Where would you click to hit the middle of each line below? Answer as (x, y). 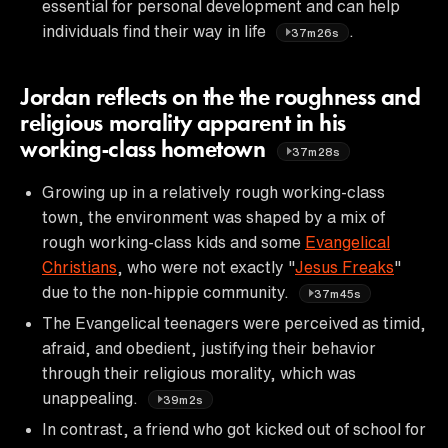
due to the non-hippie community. (167, 291)
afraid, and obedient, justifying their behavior (209, 347)
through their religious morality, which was (199, 372)
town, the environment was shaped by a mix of (213, 216)
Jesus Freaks (344, 266)
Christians (79, 266)
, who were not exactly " (206, 266)
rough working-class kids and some (173, 241)
